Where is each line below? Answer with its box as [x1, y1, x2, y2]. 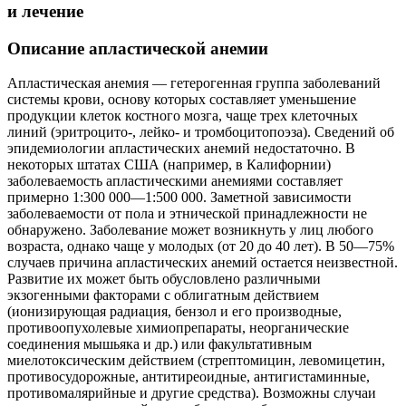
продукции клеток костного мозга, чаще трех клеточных [7, 108, 358, 124]
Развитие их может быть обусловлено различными [7, 271, 321, 287]
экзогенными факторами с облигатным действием [7, 287, 319, 304]
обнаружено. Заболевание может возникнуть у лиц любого [7, 222, 373, 238]
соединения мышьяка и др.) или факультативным [7, 336, 312, 353]
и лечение [7, 2, 83, 22]
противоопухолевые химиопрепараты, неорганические [7, 320, 349, 336]
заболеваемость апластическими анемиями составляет [7, 173, 343, 189]
